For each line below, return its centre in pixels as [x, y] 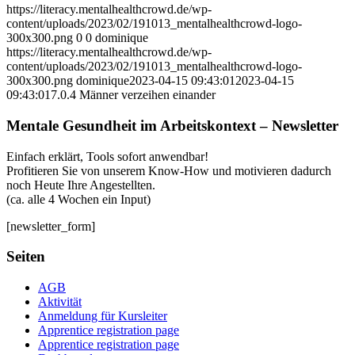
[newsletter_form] [51, 226]
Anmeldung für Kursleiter [103, 316]
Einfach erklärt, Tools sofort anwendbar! [107, 156]
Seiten [26, 257]
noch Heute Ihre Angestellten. [81, 185]
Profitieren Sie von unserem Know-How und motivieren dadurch [169, 170]
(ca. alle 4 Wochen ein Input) [78, 199]
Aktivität [60, 302]
